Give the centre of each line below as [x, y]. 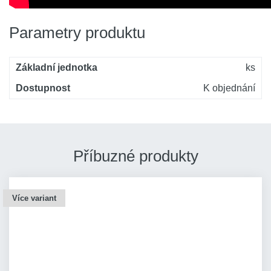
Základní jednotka [57, 67]
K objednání [229, 88]
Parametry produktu [77, 33]
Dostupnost [43, 88]
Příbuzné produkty [135, 156]
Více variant [34, 198]
